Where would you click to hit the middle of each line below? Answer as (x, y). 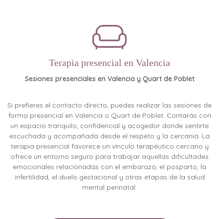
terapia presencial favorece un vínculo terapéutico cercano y (109, 146)
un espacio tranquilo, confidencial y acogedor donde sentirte (109, 125)
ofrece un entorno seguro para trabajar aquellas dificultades (109, 156)
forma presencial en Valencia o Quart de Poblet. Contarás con (109, 115)
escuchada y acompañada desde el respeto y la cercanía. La (109, 136)
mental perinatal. (109, 187)
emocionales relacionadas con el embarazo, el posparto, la (109, 166)
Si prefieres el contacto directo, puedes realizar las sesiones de (109, 105)
